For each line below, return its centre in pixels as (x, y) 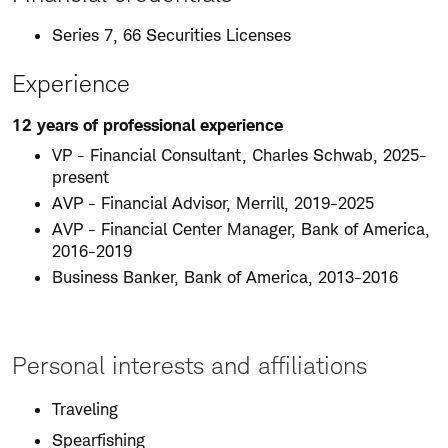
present (80, 177)
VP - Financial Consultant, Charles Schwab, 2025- (239, 155)
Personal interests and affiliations (189, 365)
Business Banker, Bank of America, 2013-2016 (225, 277)
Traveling (85, 409)
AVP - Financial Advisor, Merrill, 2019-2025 (213, 203)
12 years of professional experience (147, 125)
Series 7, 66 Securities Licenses (171, 35)
